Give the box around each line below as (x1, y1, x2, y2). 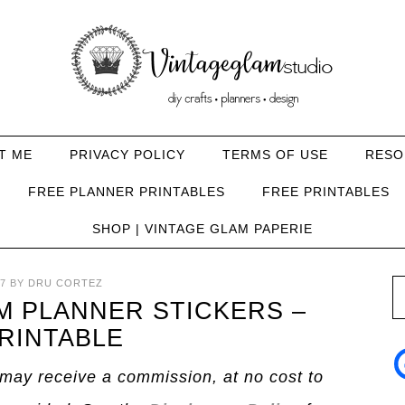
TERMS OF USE (221, 147, 328, 162)
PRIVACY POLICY (69, 147, 185, 162)
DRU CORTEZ (27, 278, 103, 288)
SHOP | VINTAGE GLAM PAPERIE (92, 221, 313, 236)
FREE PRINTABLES (262, 184, 390, 199)
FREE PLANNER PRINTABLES (28, 184, 225, 199)
